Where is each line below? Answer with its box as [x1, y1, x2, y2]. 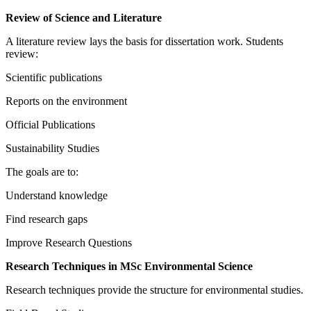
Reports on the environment [6, 95, 127, 108]
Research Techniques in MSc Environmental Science [6, 260, 253, 273]
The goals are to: [6, 166, 78, 178]
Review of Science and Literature [6, 12, 162, 24]
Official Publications [6, 119, 95, 131]
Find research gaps [6, 213, 87, 226]
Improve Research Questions [6, 237, 132, 249]
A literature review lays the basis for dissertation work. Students [6, 35, 283, 48]
